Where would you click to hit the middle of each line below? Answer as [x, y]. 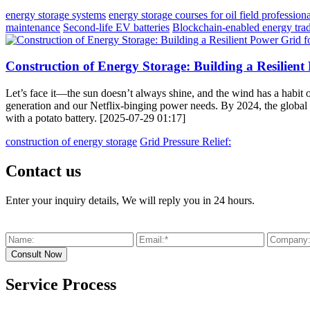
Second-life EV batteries [116, 27]
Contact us [43, 171]
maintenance [33, 27]
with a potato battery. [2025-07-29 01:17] [95, 118]
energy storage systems [56, 15]
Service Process [61, 284]
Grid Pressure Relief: [185, 142]
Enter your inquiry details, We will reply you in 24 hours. [130, 200]
